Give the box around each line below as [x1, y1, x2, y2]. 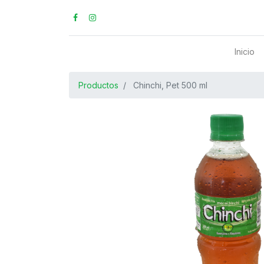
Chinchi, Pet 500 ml [133, 80, 207, 91]
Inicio [235, 47, 255, 57]
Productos [78, 80, 118, 91]
